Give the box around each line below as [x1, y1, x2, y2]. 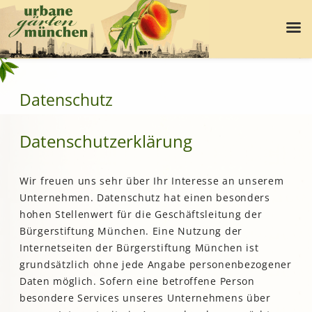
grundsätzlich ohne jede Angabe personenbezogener [19, 258, 292, 272]
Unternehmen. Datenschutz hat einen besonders [19, 191, 270, 205]
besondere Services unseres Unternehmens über [19, 291, 271, 305]
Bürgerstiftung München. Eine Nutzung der [19, 224, 243, 238]
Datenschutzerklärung [19, 129, 192, 153]
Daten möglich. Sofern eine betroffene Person [19, 274, 255, 288]
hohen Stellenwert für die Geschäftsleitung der [19, 208, 263, 221]
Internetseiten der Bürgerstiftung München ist [19, 241, 259, 255]
